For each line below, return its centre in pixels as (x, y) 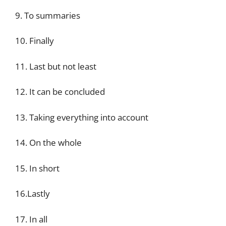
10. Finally (35, 41)
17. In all (31, 219)
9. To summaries (48, 15)
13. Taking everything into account (82, 117)
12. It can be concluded (60, 92)
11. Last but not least (56, 66)
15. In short (37, 168)
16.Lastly (33, 193)
